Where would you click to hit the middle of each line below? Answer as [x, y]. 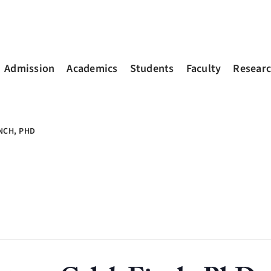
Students [152, 69]
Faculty [204, 69]
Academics [92, 69]
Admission [30, 69]
